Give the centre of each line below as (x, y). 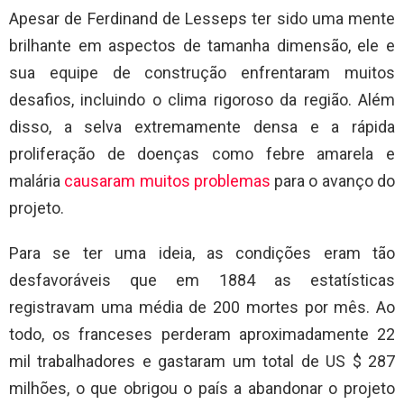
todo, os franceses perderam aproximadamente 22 (202, 335)
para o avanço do (333, 181)
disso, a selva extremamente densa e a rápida (202, 127)
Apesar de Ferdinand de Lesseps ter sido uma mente (202, 19)
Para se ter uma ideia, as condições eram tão (202, 253)
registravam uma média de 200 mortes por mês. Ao (202, 308)
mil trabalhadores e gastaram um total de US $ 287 (202, 362)
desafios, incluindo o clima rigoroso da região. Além (202, 100)
